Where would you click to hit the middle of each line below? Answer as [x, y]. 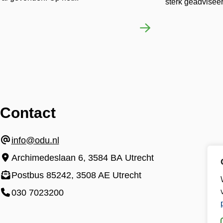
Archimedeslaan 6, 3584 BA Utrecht [82, 158]
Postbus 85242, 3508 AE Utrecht [76, 175]
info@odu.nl [35, 141]
